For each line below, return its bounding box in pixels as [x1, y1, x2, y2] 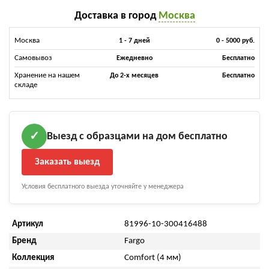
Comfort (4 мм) [124, 253, 181, 263]
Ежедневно [116, 55, 153, 62]
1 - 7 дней [118, 37, 150, 45]
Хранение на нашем [14, 71, 80, 80]
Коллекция [12, 253, 54, 263]
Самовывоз [14, 54, 52, 62]
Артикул [12, 220, 43, 229]
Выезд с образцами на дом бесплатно [47, 130, 228, 142]
